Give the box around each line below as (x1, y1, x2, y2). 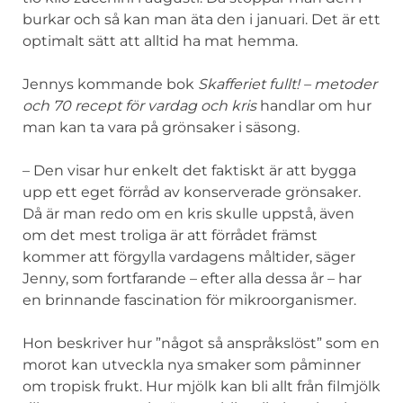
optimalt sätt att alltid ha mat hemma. (22, 31, 298, 49)
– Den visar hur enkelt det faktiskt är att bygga (22, 161, 356, 179)
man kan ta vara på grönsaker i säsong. (22, 118, 300, 136)
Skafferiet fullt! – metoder (198, 75, 377, 93)
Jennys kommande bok (22, 75, 198, 93)
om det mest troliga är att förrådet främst (22, 226, 318, 244)
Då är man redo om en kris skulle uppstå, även (22, 204, 354, 222)
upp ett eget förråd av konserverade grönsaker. (22, 183, 361, 201)
